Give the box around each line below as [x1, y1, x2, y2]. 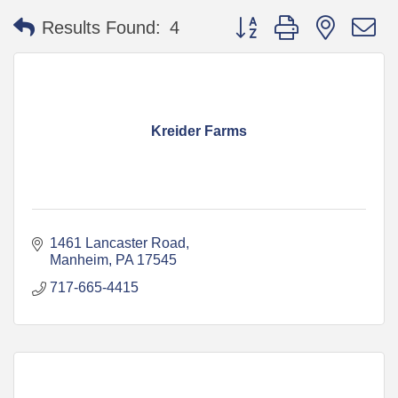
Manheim [50, 251, 108, 267]
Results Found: [42, 18, 161, 38]
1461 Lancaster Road [50, 235, 186, 251]
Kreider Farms [151, 123, 247, 139]
